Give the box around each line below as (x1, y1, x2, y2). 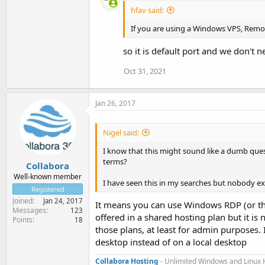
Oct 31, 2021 (124, 65, 166, 76)
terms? (103, 156, 127, 167)
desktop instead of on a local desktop (95, 236, 247, 248)
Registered (31, 185, 64, 193)
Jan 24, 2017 (43, 196, 83, 205)
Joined (12, 196, 33, 206)
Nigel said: (103, 127, 139, 138)
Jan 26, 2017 (95, 98, 135, 108)
